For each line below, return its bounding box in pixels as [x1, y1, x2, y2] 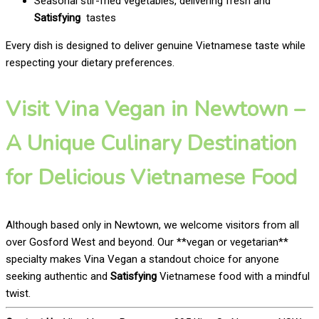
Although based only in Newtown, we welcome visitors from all [6, 218, 299, 231]
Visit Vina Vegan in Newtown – [6, 94, 305, 124]
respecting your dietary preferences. [6, 56, 174, 69]
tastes [80, 11, 116, 24]
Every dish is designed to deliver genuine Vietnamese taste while [6, 38, 305, 52]
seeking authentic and [6, 269, 110, 283]
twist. [6, 286, 31, 300]
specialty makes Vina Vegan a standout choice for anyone [6, 252, 279, 266]
